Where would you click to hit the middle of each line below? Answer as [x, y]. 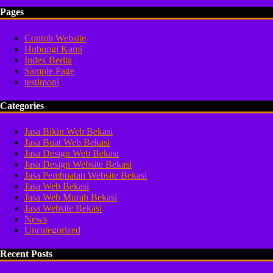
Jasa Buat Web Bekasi [67, 143]
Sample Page [49, 71]
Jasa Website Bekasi [63, 208]
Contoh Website [55, 38]
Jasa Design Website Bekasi [78, 165]
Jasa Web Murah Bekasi [71, 197]
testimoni [42, 82]
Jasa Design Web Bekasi [72, 154]
